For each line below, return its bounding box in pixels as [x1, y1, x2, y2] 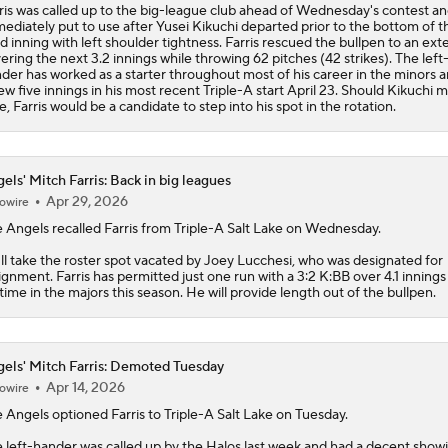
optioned [48, 405, 111, 424]
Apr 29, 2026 [45, 192, 128, 211]
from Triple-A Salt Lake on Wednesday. [137, 219, 381, 238]
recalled [48, 219, 104, 238]
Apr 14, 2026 [45, 378, 125, 397]
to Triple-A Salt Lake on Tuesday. [144, 405, 348, 424]
